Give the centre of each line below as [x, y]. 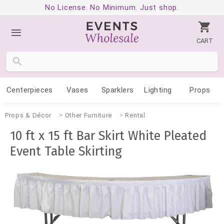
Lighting [158, 90]
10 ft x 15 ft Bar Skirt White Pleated [108, 136]
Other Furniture [88, 115]
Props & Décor [28, 115]
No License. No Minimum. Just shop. [112, 7]
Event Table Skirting [66, 151]
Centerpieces [29, 90]
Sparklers [117, 90]
